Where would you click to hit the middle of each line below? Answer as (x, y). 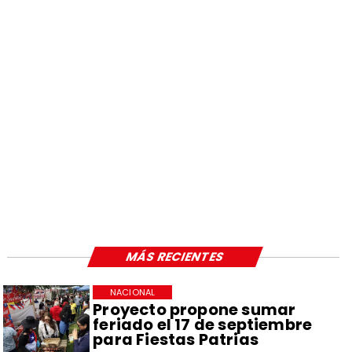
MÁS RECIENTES (176, 257)
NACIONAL (132, 293)
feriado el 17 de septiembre (203, 325)
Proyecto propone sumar (194, 310)
